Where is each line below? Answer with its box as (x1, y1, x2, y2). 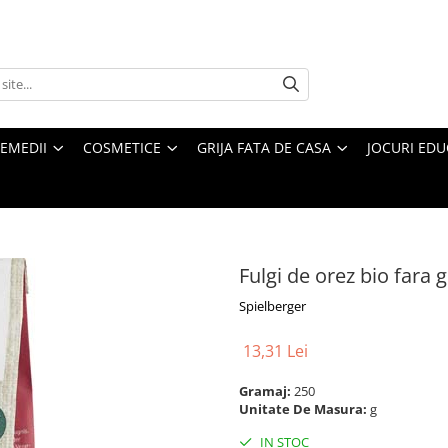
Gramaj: (239, 382, 294, 400)
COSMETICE (83, 138, 161, 157)
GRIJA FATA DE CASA (197, 138, 331, 157)
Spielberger (239, 297, 306, 315)
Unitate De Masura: (239, 400, 370, 418)
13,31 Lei (243, 340, 308, 362)
